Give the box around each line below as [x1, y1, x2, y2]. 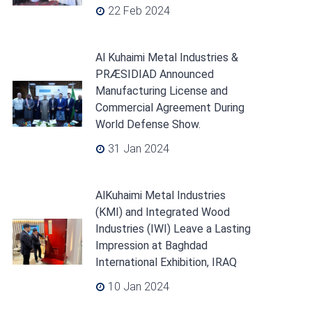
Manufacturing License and [95, 84, 228, 97]
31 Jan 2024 [104, 142, 169, 155]
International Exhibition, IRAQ [95, 256, 237, 269]
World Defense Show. [95, 118, 201, 131]
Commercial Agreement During [95, 101, 244, 114]
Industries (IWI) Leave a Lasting [95, 222, 251, 235]
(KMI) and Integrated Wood [95, 205, 230, 219]
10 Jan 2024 [104, 280, 169, 293]
